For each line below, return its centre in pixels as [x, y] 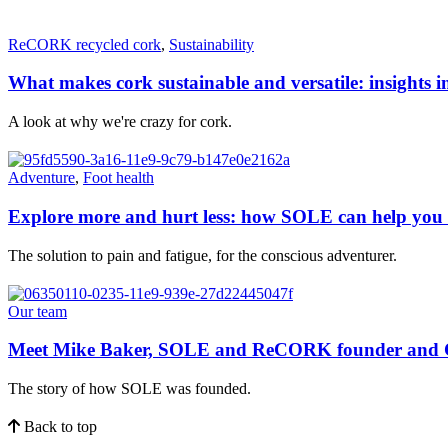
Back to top [58, 427]
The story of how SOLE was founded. [129, 389]
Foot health [118, 178]
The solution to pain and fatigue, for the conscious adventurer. [202, 255]
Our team [37, 311]
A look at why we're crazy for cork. [120, 122]
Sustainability [211, 44]
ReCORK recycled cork [84, 44]
